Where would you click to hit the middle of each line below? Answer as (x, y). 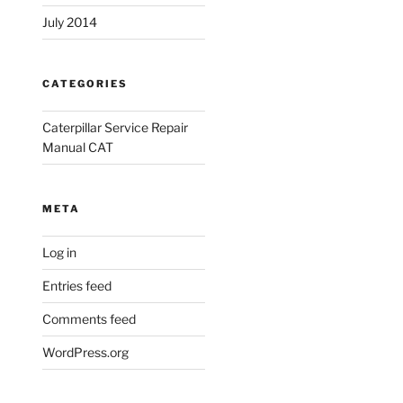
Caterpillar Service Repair (116, 128)
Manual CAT (78, 148)
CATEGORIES (85, 84)
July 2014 (70, 22)
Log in (60, 253)
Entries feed (77, 286)
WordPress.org (86, 353)
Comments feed (90, 319)
